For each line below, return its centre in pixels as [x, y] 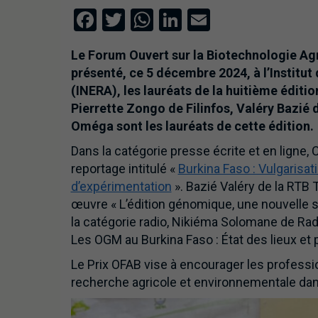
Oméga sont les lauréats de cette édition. [192, 126]
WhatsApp [204, 20]
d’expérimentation [121, 187]
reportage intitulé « [124, 169]
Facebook [143, 20]
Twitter [159, 20]
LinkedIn [223, 20]
